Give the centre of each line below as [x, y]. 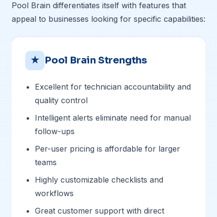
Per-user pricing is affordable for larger [108, 149]
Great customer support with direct [100, 211]
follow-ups [55, 131]
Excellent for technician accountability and [113, 87]
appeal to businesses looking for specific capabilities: [108, 19]
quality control [61, 100]
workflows [54, 193]
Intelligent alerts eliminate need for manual [113, 118]
